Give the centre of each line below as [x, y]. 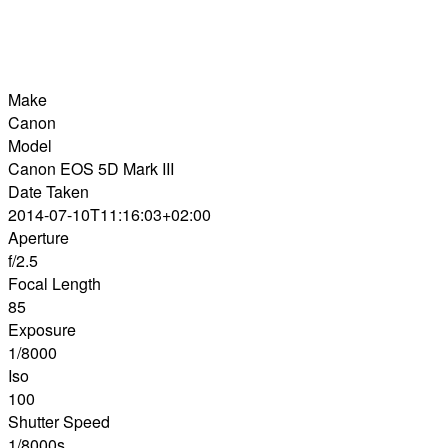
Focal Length [54, 284]
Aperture [38, 238]
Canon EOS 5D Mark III [91, 169]
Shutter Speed [59, 422]
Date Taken [48, 192]
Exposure [42, 330]
